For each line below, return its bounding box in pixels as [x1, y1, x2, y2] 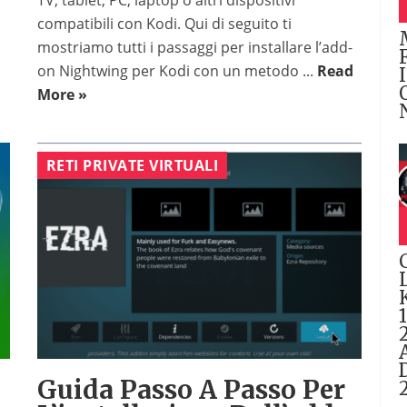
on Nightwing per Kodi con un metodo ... [36, 61, 317, 82]
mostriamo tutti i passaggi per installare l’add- [36, 37, 352, 58]
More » [36, 84, 87, 105]
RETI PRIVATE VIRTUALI [45, 155, 219, 176]
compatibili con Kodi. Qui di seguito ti [36, 14, 292, 35]
